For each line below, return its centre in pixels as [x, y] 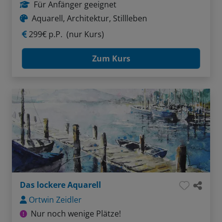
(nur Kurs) [85, 34]
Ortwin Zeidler [55, 200]
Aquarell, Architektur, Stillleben [89, 19]
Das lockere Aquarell [60, 185]
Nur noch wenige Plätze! [76, 214]
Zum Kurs [111, 59]
